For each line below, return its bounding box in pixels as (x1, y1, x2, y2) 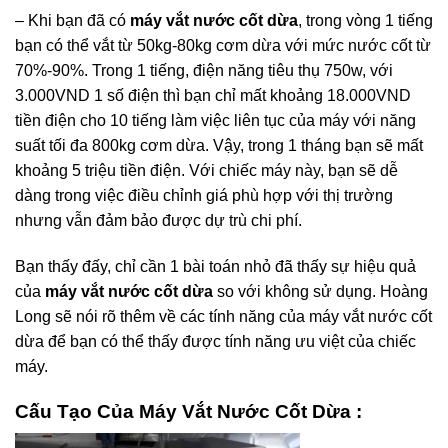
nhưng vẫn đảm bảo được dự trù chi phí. (15, 212, 302, 230)
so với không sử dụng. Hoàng (213, 282, 428, 300)
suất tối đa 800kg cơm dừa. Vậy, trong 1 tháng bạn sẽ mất (15, 137, 423, 155)
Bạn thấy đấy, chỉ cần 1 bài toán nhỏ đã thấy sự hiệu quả (15, 257, 416, 275)
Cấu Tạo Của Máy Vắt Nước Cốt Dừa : (15, 400, 362, 422)
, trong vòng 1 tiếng (298, 12, 433, 30)
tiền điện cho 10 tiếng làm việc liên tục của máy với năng (15, 112, 416, 130)
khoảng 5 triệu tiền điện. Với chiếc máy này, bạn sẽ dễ (15, 162, 398, 180)
